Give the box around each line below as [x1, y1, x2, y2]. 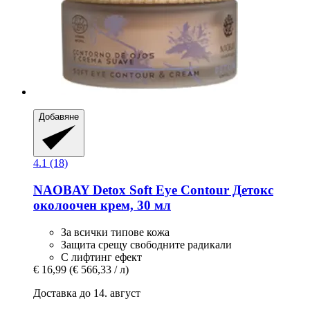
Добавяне [39, 111, 79, 122]
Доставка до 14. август [33, 286, 140, 299]
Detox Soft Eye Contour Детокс [89, 182, 273, 197]
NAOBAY [33, 182, 89, 197]
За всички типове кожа [61, 226, 170, 238]
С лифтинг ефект [61, 250, 142, 263]
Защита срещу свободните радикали [61, 238, 232, 250]
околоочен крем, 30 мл [33, 197, 171, 212]
